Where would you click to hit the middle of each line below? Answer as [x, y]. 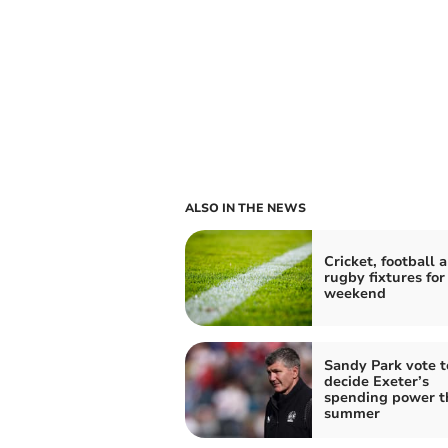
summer [351, 413]
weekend [354, 293]
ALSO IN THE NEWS [245, 207]
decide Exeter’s [376, 381]
